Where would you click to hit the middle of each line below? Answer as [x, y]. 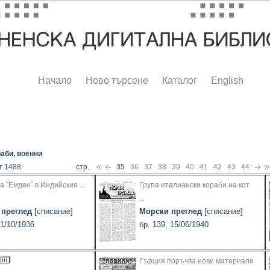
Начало [55, 81]
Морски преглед [171, 212]
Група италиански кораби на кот [194, 185]
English [227, 81]
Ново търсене [117, 81]
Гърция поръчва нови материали [196, 261]
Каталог [180, 81]
